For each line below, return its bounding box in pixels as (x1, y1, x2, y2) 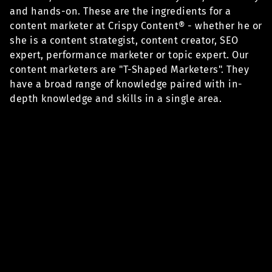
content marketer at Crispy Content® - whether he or (10, 20, 262, 32)
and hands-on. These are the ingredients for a (10, 5, 231, 18)
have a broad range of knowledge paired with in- (10, 78, 243, 90)
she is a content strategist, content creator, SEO (10, 35, 239, 47)
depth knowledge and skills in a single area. (10, 93, 222, 105)
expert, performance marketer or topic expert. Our (10, 49, 249, 61)
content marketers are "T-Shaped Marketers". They (10, 64, 249, 76)
